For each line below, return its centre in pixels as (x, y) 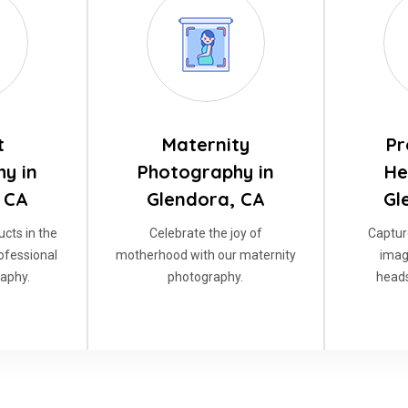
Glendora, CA (205, 199)
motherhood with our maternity (205, 255)
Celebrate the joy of (205, 233)
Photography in (205, 172)
